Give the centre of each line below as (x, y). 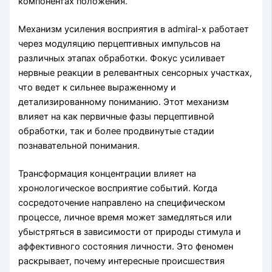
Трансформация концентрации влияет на (107, 173)
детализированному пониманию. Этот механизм (124, 102)
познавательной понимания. (79, 145)
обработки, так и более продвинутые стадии (117, 131)
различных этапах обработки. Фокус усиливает (122, 58)
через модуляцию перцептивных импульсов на (120, 43)
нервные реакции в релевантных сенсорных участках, (135, 73)
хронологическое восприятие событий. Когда (118, 188)
